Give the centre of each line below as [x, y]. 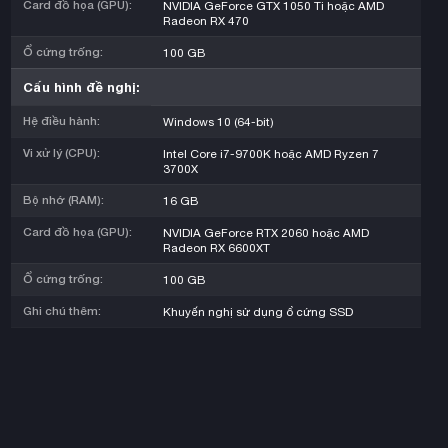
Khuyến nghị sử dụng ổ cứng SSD [258, 312]
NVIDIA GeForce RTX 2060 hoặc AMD [266, 233]
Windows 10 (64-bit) [218, 122]
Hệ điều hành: [61, 121]
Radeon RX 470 [206, 21]
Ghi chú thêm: [62, 311]
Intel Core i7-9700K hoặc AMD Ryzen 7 [271, 154]
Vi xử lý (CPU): [61, 153]
